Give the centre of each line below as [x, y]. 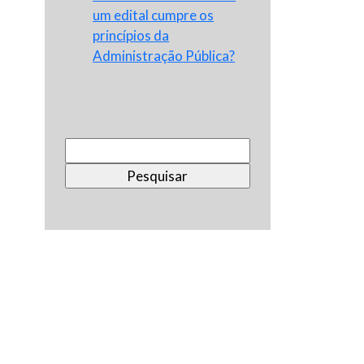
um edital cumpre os [154, 15]
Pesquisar [95, 148]
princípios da [131, 36]
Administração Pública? [164, 56]
